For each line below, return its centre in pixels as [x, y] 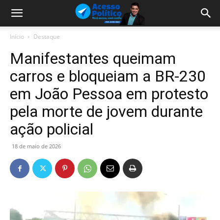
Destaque [47, 37]
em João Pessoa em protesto [109, 94]
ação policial [52, 129]
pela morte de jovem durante [106, 111]
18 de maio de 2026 [36, 146]
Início [17, 37]
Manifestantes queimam [93, 58]
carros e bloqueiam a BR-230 [108, 76]
